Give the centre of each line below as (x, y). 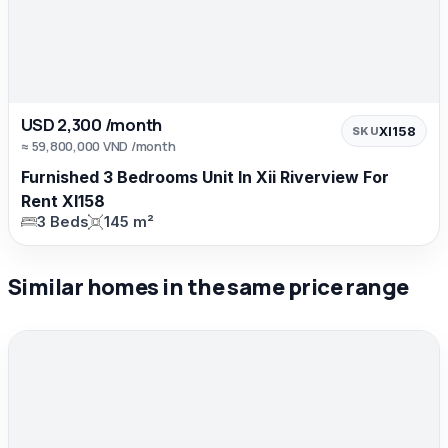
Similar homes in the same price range (208, 286)
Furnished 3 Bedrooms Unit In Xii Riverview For (205, 176)
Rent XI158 (63, 200)
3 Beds (62, 221)
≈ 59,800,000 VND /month (98, 145)
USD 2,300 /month (92, 124)
